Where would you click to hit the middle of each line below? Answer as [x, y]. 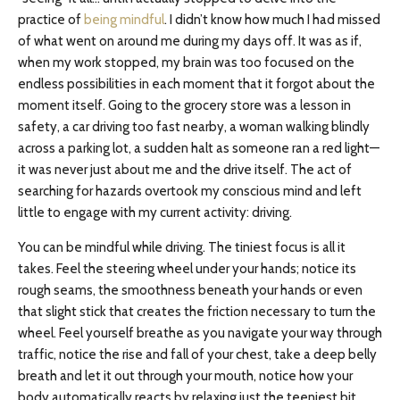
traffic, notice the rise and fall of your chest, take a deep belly [197, 354]
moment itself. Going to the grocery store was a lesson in [184, 105]
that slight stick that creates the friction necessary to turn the [197, 312]
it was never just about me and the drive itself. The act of [185, 170]
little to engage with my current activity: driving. [155, 212]
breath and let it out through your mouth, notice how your [185, 376]
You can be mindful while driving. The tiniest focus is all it [182, 247]
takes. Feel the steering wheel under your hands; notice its [187, 269]
